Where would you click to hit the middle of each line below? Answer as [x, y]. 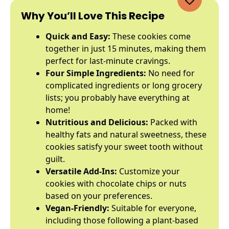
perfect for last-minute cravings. [108, 61]
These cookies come [151, 36]
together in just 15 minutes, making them [126, 49]
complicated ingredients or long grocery [124, 85]
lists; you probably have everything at [118, 98]
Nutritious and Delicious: [97, 122]
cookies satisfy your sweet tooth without [124, 147]
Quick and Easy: [78, 36]
